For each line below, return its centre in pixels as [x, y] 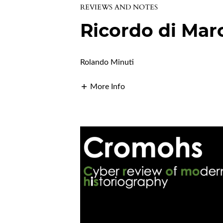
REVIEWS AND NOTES [119, 7]
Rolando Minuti [107, 62]
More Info [108, 87]
